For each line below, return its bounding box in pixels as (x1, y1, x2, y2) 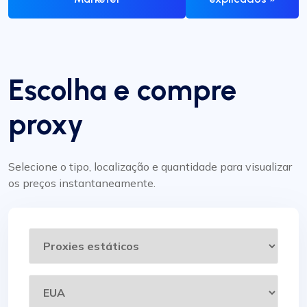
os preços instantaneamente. (8, 176, 156, 191)
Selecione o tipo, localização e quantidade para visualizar (8, 160, 292, 174)
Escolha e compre (8, 73, 237, 108)
